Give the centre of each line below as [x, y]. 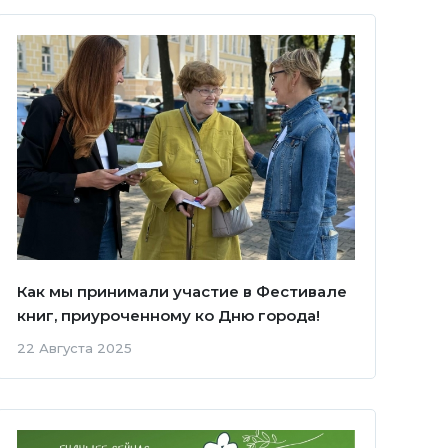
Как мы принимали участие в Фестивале [181, 292]
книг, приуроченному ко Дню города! [168, 316]
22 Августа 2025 [74, 348]
